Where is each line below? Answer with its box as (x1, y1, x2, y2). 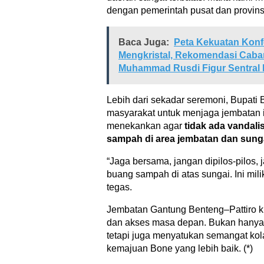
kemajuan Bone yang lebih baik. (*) (107, 243, 253, 254)
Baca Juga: (118, 37, 169, 48)
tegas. (107, 182, 132, 193)
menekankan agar (107, 121, 184, 131)
